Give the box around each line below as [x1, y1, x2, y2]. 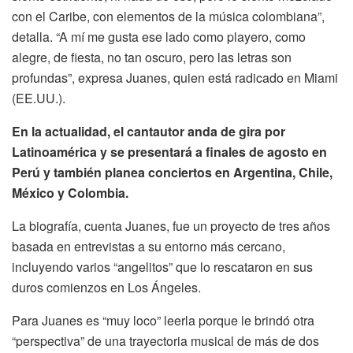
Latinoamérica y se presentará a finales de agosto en [12, 142, 327, 161]
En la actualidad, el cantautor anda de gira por [12, 121, 285, 140]
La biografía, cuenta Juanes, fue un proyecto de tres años [12, 216, 330, 235]
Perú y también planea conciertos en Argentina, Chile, [12, 162, 333, 181]
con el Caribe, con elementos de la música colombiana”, [12, 6, 325, 25]
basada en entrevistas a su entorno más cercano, [12, 236, 285, 255]
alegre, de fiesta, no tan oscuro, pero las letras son [12, 47, 292, 66]
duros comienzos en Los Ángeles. [12, 277, 201, 296]
